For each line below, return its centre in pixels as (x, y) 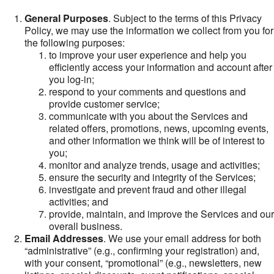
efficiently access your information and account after (161, 67)
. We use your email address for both (182, 238)
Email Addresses (64, 238)
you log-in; (72, 79)
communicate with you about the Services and (148, 116)
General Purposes (66, 18)
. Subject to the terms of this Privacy (185, 18)
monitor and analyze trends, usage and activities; (154, 165)
